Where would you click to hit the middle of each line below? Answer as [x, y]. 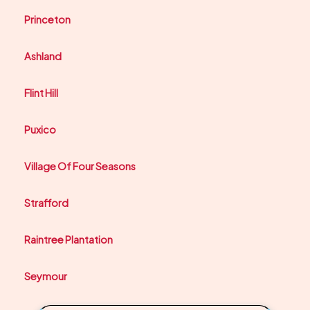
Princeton [47, 19]
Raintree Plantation [69, 239]
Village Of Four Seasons [80, 166]
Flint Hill [41, 92]
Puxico [40, 129]
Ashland [43, 56]
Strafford [46, 202]
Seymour [46, 276]
